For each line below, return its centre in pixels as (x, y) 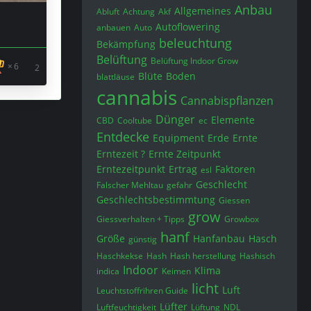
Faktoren (235, 169)
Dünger (175, 119)
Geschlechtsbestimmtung (156, 199)
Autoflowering (188, 26)
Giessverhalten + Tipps (141, 219)
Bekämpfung (126, 44)
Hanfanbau (219, 238)
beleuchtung (195, 43)
